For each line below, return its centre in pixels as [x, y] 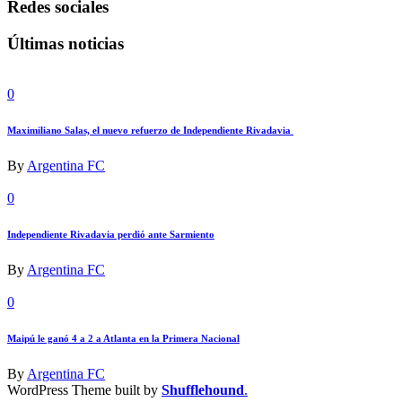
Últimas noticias [66, 43]
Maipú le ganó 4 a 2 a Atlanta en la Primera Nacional [123, 339]
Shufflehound [203, 390]
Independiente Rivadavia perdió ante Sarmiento [111, 235]
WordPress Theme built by [84, 390]
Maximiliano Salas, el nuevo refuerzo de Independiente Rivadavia [150, 131]
